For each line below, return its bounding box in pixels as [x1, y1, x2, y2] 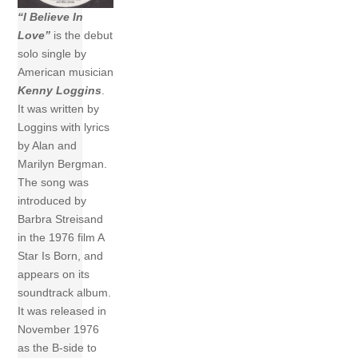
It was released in [18, 304, 107, 318]
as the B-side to [18, 341, 97, 355]
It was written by [18, 102, 100, 116]
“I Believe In [18, 10, 84, 24]
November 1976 [18, 323, 100, 336]
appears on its [18, 268, 90, 281]
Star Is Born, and [18, 249, 104, 263]
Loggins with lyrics [18, 121, 110, 134]
